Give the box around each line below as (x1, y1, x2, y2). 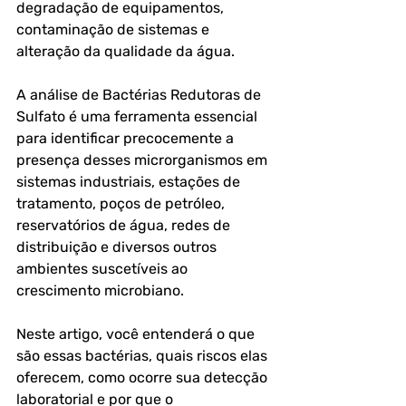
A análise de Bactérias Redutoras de (16, 86, 265, 103)
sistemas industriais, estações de (16, 173, 244, 190)
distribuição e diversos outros (16, 238, 220, 256)
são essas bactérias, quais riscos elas (16, 347, 271, 364)
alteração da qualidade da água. (16, 43, 235, 60)
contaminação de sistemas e (16, 21, 213, 38)
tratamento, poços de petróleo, (16, 195, 228, 212)
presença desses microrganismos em (16, 151, 271, 169)
